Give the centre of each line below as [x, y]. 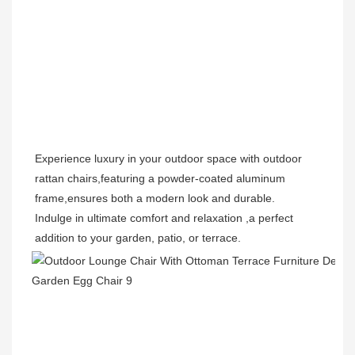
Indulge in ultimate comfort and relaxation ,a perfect [164, 218]
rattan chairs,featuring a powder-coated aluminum [160, 179]
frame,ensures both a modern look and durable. [155, 198]
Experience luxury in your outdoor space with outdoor [168, 159]
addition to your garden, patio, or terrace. [138, 238]
